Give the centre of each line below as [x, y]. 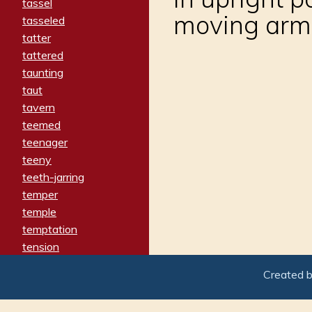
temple [39, 211]
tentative [45, 264]
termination [50, 298]
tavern [39, 107]
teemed [41, 124]
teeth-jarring [53, 177]
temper [40, 194]
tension [41, 246]
